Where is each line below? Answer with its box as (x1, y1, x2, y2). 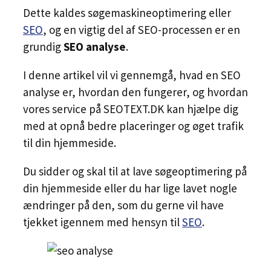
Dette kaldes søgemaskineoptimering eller (23, 5, 231, 20)
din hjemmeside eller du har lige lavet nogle (23, 180, 237, 195)
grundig (23, 39, 64, 54)
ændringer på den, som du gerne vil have (23, 197, 224, 212)
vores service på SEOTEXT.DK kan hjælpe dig (23, 101, 238, 116)
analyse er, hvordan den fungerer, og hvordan (23, 84, 248, 99)
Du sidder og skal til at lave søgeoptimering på (23, 163, 247, 178)
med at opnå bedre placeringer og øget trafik (23, 118, 244, 133)
